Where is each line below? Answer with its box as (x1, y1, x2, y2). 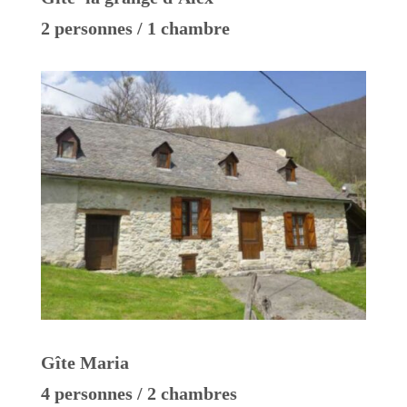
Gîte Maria (40, 352, 129, 372)
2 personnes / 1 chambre (40, 17, 230, 38)
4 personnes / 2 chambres (40, 382, 237, 403)
